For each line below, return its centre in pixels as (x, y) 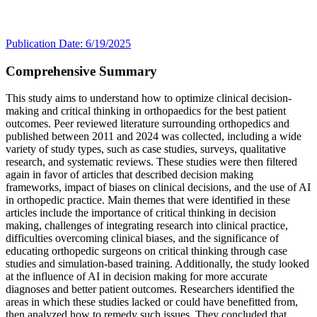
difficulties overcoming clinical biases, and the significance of (142, 238)
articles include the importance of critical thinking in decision (141, 213)
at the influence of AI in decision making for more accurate (137, 277)
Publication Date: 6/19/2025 (68, 43)
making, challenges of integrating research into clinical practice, (147, 226)
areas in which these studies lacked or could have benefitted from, (152, 302)
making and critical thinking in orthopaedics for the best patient (146, 111)
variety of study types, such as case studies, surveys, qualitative (146, 149)
